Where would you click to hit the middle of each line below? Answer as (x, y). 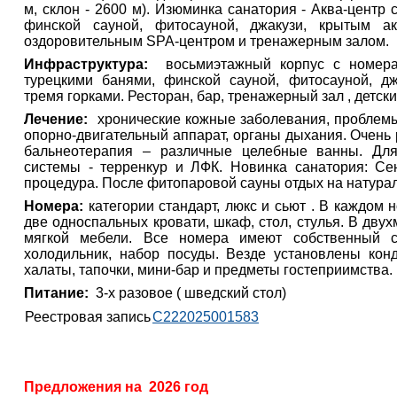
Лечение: (58, 120)
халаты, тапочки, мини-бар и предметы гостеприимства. (209, 270)
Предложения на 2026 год (117, 387)
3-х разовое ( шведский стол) (190, 293)
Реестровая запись (88, 317)
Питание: (58, 293)
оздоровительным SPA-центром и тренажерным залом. (207, 42)
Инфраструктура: (86, 65)
